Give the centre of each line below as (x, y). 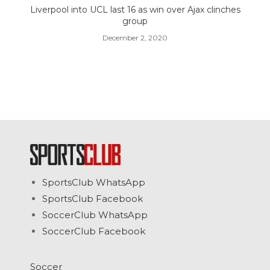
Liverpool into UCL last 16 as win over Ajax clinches (135, 10)
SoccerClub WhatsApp (95, 215)
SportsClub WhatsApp (94, 183)
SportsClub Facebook (93, 199)
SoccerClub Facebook (94, 231)
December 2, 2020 (135, 38)
